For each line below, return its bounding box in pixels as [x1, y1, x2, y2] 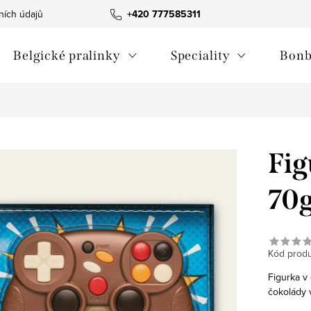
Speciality [170, 48, 230, 63]
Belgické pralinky [12, 48, 120, 63]
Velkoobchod [71, 7, 127, 21]
